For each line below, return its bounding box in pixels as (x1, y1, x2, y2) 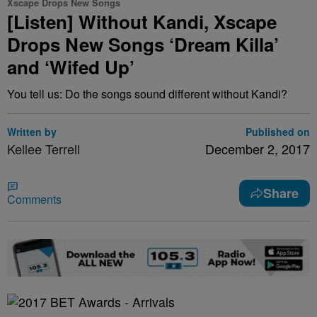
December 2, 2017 (205, 139, 310, 158)
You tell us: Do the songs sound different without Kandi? (7, 86, 287, 102)
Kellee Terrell (7, 139, 80, 158)
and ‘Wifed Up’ (7, 54, 134, 80)
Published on (246, 125, 310, 139)
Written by (7, 125, 57, 139)
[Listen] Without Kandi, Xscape (7, 8, 277, 35)
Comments (7, 191, 62, 207)
